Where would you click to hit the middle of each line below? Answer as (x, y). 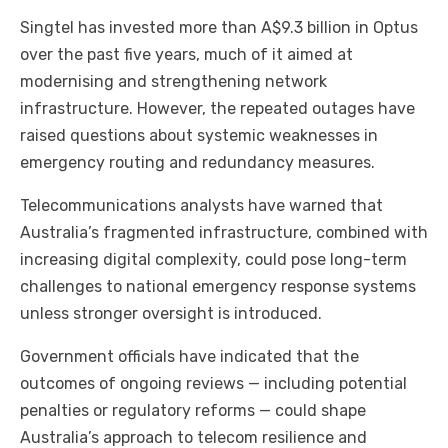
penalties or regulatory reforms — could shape (193, 411)
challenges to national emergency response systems (218, 287)
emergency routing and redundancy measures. (197, 163)
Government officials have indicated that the (189, 357)
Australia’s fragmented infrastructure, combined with (224, 233)
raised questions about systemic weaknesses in (199, 136)
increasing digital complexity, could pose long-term (213, 260)
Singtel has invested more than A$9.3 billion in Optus (219, 28)
